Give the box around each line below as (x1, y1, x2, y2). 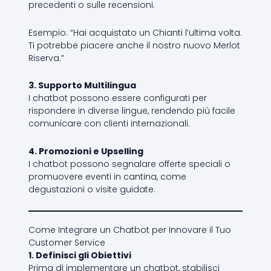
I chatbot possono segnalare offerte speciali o (28, 157, 230, 170)
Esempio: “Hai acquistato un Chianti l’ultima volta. (28, 26, 242, 39)
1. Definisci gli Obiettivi (28, 249, 131, 262)
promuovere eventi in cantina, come (28, 170, 186, 183)
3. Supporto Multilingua (28, 79, 136, 92)
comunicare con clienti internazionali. (28, 117, 190, 130)
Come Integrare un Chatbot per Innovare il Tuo (28, 224, 231, 237)
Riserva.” (28, 51, 64, 64)
